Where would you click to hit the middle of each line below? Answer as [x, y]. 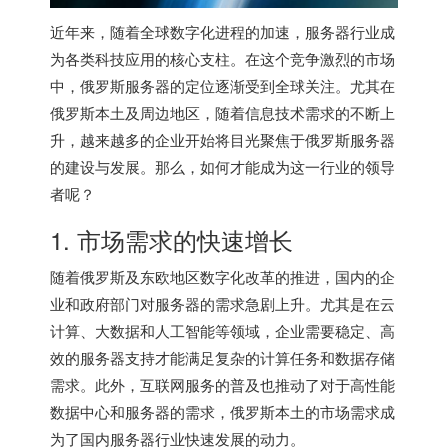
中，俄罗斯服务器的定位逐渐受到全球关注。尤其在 [222, 85]
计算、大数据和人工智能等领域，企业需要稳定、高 [222, 330]
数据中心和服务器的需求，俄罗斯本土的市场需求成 [222, 411]
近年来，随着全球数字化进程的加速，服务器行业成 [222, 31]
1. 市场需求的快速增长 [171, 239]
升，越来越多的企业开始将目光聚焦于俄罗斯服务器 [222, 139]
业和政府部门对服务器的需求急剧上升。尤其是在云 [222, 303]
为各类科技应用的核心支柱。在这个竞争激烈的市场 [222, 58]
